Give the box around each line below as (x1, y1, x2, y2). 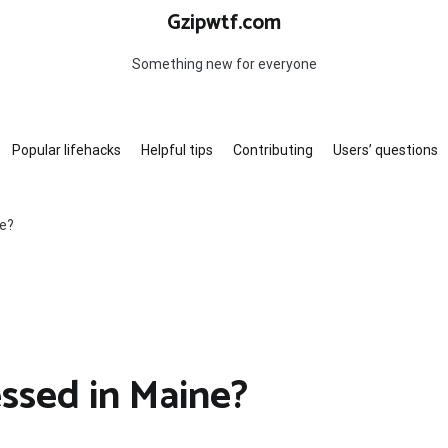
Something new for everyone (131, 56, 317, 72)
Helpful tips (140, 142, 213, 158)
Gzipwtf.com (167, 6, 281, 40)
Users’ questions (332, 142, 438, 158)
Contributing (232, 142, 313, 158)
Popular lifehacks (11, 142, 121, 158)
